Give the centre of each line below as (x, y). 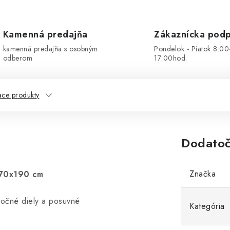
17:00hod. (171, 58)
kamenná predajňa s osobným (50, 49)
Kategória (207, 206)
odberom (17, 58)
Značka (203, 174)
